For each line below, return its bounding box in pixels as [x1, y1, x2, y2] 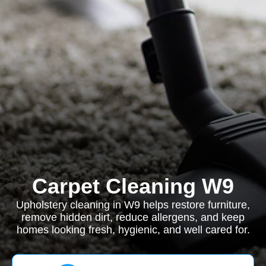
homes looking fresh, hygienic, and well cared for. [16, 224, 250, 236]
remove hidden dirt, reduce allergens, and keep [21, 211, 245, 223]
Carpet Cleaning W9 [32, 174, 234, 198]
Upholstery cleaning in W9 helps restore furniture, [16, 199, 250, 211]
